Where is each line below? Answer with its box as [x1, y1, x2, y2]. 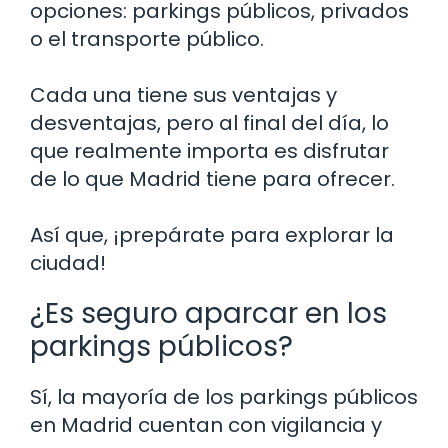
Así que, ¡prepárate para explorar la [30, 220, 394, 249]
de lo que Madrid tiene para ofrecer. [30, 164, 395, 193]
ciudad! [30, 248, 106, 277]
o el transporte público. [30, 24, 264, 53]
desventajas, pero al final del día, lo [30, 108, 389, 137]
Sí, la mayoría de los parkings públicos [30, 382, 418, 411]
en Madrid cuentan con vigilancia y [30, 410, 382, 439]
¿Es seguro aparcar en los [30, 293, 387, 333]
